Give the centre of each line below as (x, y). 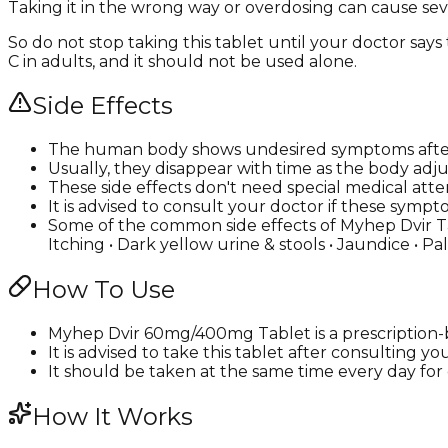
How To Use (103, 290)
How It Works (112, 417)
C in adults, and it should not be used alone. (182, 61)
